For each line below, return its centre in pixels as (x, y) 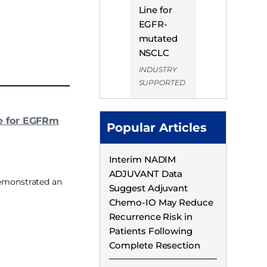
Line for (155, 10)
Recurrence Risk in (150, 216)
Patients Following (150, 231)
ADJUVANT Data (146, 173)
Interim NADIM (142, 159)
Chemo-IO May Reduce (161, 202)
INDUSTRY (158, 69)
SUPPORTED (162, 82)
